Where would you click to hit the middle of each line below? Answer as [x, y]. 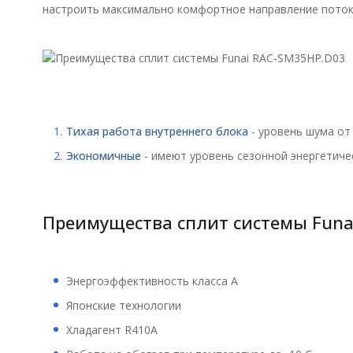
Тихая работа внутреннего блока [157, 131]
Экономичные [103, 155]
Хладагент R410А [111, 329]
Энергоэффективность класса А [152, 281]
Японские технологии [123, 305]
